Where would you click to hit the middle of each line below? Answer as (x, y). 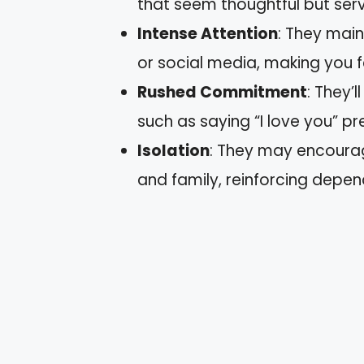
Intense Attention (208, 34)
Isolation (173, 151)
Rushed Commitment (222, 93)
